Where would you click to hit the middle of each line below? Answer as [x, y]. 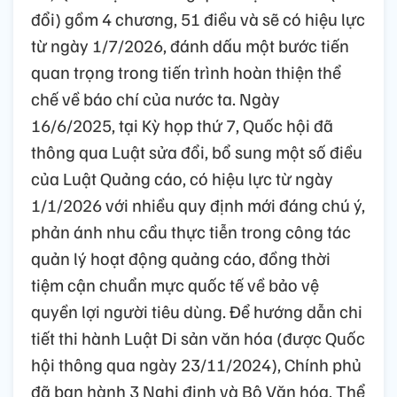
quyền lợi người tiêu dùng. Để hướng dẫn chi [197, 311]
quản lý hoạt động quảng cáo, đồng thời [181, 258]
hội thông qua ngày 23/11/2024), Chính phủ [196, 365]
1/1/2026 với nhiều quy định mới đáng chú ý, [198, 205]
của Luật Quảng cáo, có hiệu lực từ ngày [182, 179]
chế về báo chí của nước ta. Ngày [156, 99]
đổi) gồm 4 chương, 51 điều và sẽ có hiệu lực [198, 19]
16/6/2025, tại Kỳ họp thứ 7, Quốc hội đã [182, 125]
